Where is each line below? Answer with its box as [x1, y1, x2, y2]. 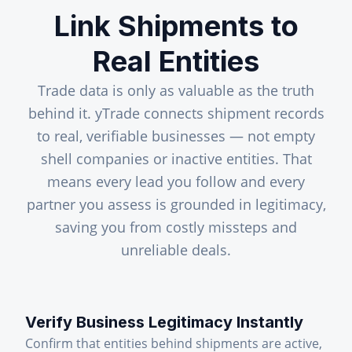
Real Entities [93, 44, 259, 79]
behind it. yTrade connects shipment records [27, 104, 324, 123]
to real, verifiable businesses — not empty [37, 126, 315, 145]
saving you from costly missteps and [55, 218, 297, 236]
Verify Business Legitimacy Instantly [25, 313, 303, 332]
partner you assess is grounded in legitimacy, [26, 195, 326, 214]
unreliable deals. [121, 240, 231, 259]
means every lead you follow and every [47, 172, 305, 191]
